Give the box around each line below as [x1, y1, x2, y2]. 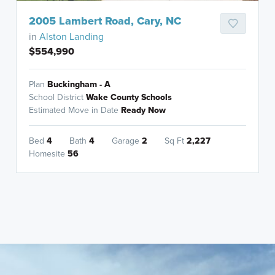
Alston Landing [39, 29, 104, 44]
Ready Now [121, 104, 166, 117]
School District [29, 91, 87, 104]
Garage [112, 134, 142, 147]
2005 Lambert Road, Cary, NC [29, 13, 182, 29]
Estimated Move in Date [29, 104, 122, 117]
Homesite [29, 147, 68, 160]
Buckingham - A [47, 78, 111, 91]
